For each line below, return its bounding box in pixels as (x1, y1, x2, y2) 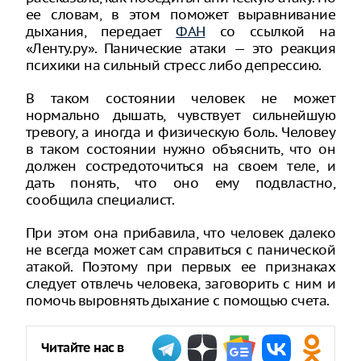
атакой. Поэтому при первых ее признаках (26, 258, 335, 276)
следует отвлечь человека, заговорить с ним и (26, 275, 335, 293)
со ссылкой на (205, 23, 335, 40)
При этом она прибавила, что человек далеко (26, 224, 335, 242)
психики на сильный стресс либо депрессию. (26, 56, 322, 74)
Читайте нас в (41, 341, 124, 356)
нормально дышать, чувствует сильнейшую (26, 106, 335, 124)
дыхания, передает (26, 23, 176, 40)
